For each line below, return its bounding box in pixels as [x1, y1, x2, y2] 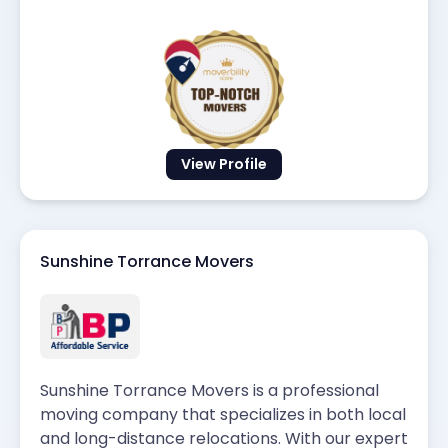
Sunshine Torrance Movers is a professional [40, 378, 379, 402]
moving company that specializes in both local [40, 402, 406, 426]
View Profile [181, 153, 267, 174]
